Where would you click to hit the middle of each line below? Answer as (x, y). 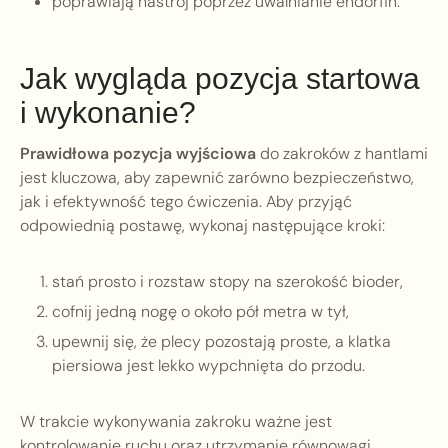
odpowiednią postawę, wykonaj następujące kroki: (202, 226)
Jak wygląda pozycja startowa (220, 79)
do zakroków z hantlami (342, 154)
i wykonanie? (108, 113)
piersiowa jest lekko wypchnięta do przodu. (208, 366)
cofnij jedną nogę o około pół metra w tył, (200, 312)
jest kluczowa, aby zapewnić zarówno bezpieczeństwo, (217, 178)
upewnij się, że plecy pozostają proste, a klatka (221, 342)
